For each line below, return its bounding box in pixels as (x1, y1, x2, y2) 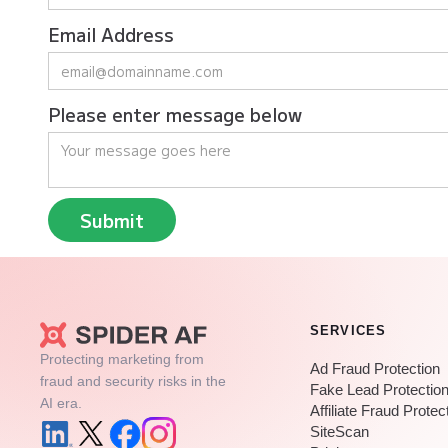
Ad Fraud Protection (309, 361, 440, 377)
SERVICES (309, 324, 387, 338)
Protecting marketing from (40, 352, 204, 367)
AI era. (40, 396, 82, 411)
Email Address (48, 21, 174, 47)
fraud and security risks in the (40, 374, 226, 389)
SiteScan (309, 424, 369, 440)
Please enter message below (48, 101, 302, 127)
